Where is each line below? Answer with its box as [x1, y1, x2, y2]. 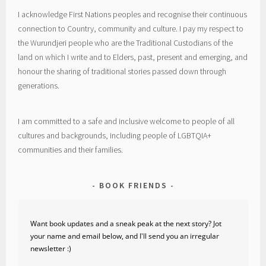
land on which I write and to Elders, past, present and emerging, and [18, 52, 248, 63]
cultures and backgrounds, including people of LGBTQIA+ [18, 130, 212, 141]
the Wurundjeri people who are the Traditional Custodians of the [18, 37, 233, 49]
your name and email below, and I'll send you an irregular [30, 231, 219, 242]
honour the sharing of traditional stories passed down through [18, 66, 227, 77]
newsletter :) [30, 243, 71, 254]
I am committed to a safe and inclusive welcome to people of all [18, 116, 235, 127]
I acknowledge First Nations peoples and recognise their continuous [18, 9, 248, 20]
